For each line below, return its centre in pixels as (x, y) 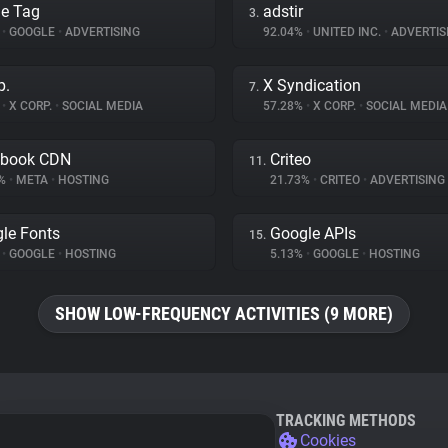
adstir (283, 11)
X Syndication (312, 85)
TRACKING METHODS (346, 420)
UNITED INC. (347, 32)
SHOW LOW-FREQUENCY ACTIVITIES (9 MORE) (224, 313)
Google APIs (313, 233)
